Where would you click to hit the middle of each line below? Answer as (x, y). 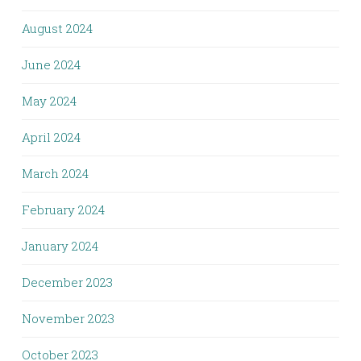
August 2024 (57, 28)
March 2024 (55, 173)
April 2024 (51, 137)
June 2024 (51, 64)
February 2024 (63, 210)
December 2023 (67, 282)
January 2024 (60, 246)
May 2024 (49, 101)
